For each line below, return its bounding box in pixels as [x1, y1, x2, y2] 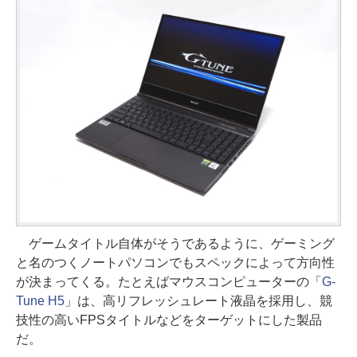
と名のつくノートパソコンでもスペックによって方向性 [16, 255, 335, 269]
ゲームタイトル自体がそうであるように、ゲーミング [16, 236, 335, 250]
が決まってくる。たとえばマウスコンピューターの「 [16, 274, 322, 288]
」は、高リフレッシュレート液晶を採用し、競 [64, 293, 332, 308]
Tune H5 [16, 293, 65, 308]
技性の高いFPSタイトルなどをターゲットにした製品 [16, 312, 322, 327]
